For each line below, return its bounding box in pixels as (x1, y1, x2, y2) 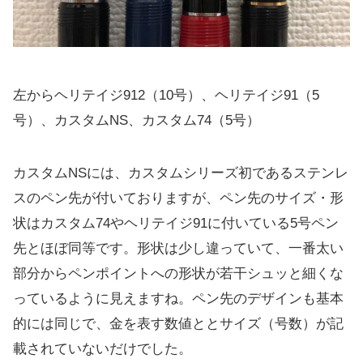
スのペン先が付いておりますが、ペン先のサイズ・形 (13, 190, 344, 206)
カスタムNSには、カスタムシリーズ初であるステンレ (13, 164, 348, 181)
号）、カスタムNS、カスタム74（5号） (13, 112, 260, 128)
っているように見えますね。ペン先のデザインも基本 (13, 290, 344, 306)
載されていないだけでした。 (13, 340, 192, 357)
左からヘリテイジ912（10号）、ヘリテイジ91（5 (13, 87, 319, 103)
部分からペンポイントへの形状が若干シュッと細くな (13, 265, 344, 281)
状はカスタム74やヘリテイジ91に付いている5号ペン (13, 215, 339, 231)
